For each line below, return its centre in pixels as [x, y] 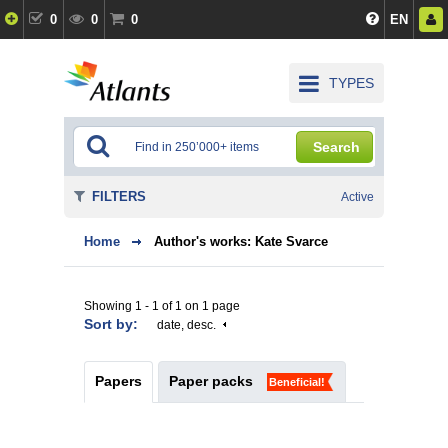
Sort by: [113, 324]
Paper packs [211, 381]
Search [336, 147]
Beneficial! [297, 382]
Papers [118, 381]
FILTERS [119, 196]
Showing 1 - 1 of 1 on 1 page [162, 306]
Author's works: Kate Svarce [241, 241]
